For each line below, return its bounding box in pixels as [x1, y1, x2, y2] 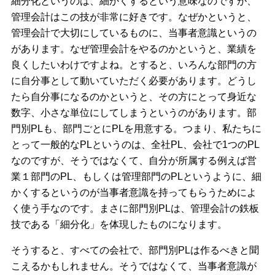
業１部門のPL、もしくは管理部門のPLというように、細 [10, 171, 261, 182]
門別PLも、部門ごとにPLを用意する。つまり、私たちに [10, 123, 261, 134]
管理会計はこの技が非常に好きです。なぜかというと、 [10, 11, 257, 22]
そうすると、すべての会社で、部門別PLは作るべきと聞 [10, 244, 259, 255]
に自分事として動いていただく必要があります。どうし [10, 75, 257, 86]
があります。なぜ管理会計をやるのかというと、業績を [10, 43, 257, 54]
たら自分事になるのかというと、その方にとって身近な [10, 91, 257, 102]
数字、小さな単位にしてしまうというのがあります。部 [10, 107, 257, 118]
